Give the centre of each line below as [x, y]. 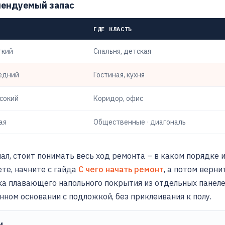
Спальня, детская [122, 51]
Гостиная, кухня [119, 75]
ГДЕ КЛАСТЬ [113, 29]
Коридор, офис [118, 98]
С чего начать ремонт [121, 169]
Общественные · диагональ [140, 122]
